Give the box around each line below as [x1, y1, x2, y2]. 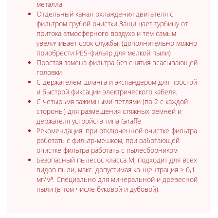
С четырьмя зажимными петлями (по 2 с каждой [36, 96, 188, 106]
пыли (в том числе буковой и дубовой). [36, 184, 160, 194]
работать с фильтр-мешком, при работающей [36, 135, 180, 145]
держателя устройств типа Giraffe [36, 116, 141, 126]
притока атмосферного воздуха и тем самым [36, 28, 176, 38]
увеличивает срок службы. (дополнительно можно [36, 38, 197, 48]
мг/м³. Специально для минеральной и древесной [36, 174, 198, 184]
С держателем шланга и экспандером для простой [36, 77, 197, 87]
